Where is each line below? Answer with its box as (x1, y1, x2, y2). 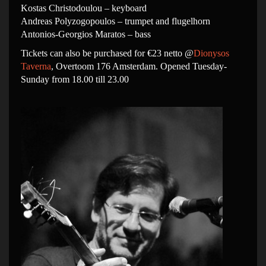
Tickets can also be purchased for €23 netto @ (21, 48, 194, 58)
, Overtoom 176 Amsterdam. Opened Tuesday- (51, 61, 227, 71)
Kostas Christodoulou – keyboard (21, 3, 147, 13)
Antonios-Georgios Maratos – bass (21, 29, 151, 39)
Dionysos (194, 48, 229, 58)
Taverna (21, 61, 51, 71)
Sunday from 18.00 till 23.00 (21, 74, 129, 84)
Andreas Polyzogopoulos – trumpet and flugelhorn (21, 16, 210, 26)
